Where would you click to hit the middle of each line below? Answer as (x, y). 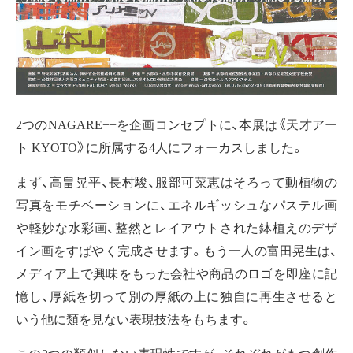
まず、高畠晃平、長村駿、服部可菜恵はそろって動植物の (176, 182)
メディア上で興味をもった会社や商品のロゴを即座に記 (176, 273)
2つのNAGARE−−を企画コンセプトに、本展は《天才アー (176, 124)
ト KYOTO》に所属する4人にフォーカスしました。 (160, 147)
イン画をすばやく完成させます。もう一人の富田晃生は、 (176, 250)
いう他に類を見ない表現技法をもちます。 (134, 319)
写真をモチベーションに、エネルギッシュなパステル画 (176, 204)
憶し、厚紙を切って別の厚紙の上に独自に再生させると (176, 296)
